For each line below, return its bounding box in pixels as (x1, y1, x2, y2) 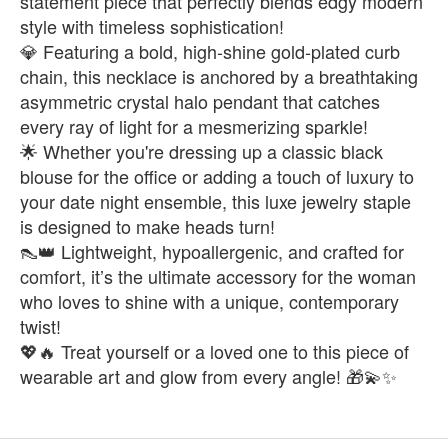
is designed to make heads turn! (20, 213, 275, 240)
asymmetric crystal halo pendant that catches (20, 88, 380, 115)
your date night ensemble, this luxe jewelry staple (20, 188, 411, 215)
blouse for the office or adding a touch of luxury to (20, 163, 414, 190)
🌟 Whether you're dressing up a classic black (20, 138, 383, 165)
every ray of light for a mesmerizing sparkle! (20, 113, 368, 140)
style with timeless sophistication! (20, 13, 284, 40)
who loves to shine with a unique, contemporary (20, 288, 399, 315)
